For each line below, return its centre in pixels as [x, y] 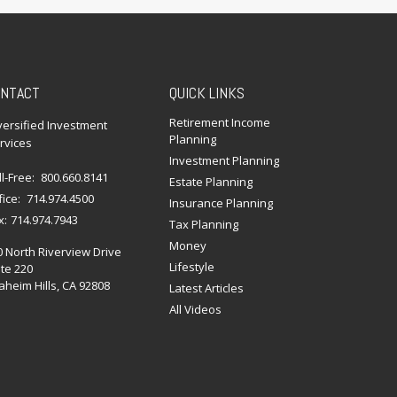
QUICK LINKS [207, 92]
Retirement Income [220, 122]
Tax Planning [204, 224]
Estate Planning [211, 181]
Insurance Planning [222, 202]
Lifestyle [192, 266]
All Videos [196, 309]
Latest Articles [207, 288]
